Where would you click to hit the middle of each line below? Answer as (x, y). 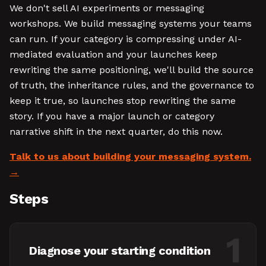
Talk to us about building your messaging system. (130, 156)
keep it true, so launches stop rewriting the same (123, 101)
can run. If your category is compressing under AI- (126, 39)
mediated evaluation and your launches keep (113, 54)
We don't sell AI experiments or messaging (107, 8)
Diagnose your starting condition (120, 251)
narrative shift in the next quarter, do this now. (116, 132)
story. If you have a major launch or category (112, 116)
